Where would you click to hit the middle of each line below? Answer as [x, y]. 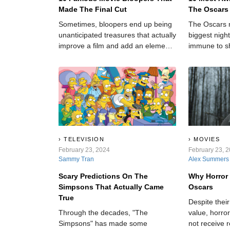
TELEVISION [84, 139]
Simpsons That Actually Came [111, 187]
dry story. [73, 68]
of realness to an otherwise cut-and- [117, 57]
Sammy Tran [76, 159]
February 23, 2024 [84, 150]
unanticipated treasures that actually [117, 35]
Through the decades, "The [103, 212]
